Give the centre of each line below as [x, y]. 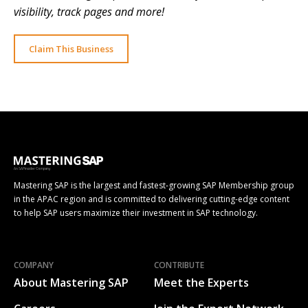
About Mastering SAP [71, 283]
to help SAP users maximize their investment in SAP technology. [136, 213]
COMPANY [34, 265]
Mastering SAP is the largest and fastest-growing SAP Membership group [154, 186]
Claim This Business [71, 49]
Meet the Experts [201, 283]
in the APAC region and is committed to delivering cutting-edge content [152, 199]
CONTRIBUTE [179, 265]
